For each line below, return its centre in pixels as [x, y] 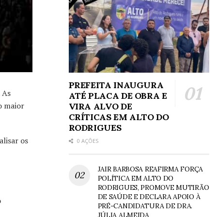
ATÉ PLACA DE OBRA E [118, 95]
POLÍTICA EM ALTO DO [136, 178]
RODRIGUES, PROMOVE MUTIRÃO [153, 187]
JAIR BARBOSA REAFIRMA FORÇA [150, 169]
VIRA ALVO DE [100, 106]
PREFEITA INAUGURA [116, 85]
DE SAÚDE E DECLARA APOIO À [149, 196]
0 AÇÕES [87, 140]
